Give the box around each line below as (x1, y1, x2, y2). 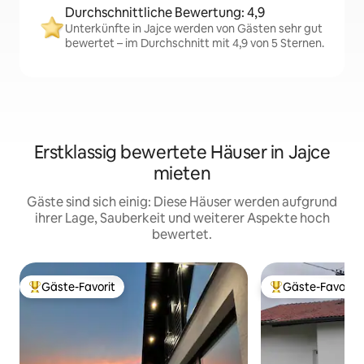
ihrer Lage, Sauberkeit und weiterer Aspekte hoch (34, 210, 330, 227)
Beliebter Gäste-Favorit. (28, 286, 154, 301)
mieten (153, 162, 211, 186)
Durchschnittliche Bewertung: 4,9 (65, 4, 265, 22)
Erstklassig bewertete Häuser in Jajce (33, 141, 331, 165)
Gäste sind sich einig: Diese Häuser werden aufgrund (27, 193, 337, 211)
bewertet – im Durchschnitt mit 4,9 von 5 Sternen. (65, 36, 324, 51)
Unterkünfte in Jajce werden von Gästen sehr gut (65, 21, 323, 37)
